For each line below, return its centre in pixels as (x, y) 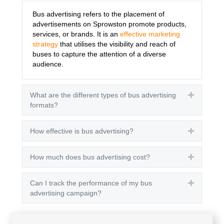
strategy (45, 44)
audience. (48, 64)
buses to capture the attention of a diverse (99, 54)
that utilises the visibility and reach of (117, 44)
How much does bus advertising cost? (90, 157)
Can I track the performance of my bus (91, 183)
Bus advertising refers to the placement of (98, 14)
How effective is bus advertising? (82, 131)
